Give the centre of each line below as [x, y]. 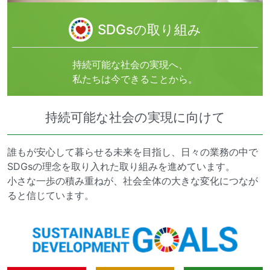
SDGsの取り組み [149, 30]
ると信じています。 [51, 196]
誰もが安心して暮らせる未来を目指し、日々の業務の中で [133, 152]
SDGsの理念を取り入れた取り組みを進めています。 [121, 167]
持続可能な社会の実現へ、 [130, 65]
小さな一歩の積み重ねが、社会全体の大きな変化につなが [133, 181]
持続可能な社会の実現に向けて [135, 118]
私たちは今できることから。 [135, 79]
